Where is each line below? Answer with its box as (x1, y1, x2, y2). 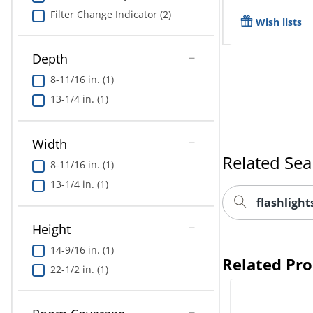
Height (31, 220, 71, 238)
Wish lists (255, 15, 302, 29)
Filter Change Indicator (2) (50, 7, 171, 21)
